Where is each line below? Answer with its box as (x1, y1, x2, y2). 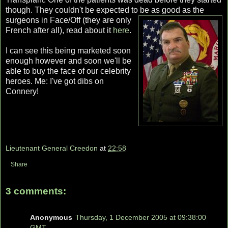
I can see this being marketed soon (6, 46, 131, 55)
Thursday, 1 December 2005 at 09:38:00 (75, 213, 206, 222)
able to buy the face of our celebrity (6, 67, 131, 76)
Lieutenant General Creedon (6, 144, 98, 152)
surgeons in (6, 16, 48, 25)
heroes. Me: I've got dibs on (6, 77, 104, 86)
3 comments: (6, 185, 66, 196)
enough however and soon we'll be (6, 56, 131, 66)
